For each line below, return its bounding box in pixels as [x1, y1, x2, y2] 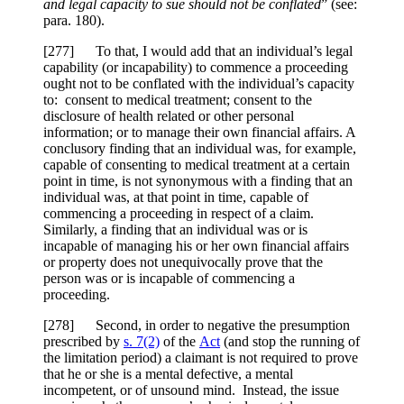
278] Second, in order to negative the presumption [48, 317, 350, 334]
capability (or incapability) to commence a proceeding [43, 60, 348, 76]
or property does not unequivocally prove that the [43, 254, 323, 271]
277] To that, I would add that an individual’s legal [48, 43, 353, 60]
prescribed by [43, 334, 124, 350]
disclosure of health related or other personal [43, 108, 294, 124]
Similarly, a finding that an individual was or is [43, 222, 308, 238]
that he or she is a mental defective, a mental [43, 366, 293, 382]
